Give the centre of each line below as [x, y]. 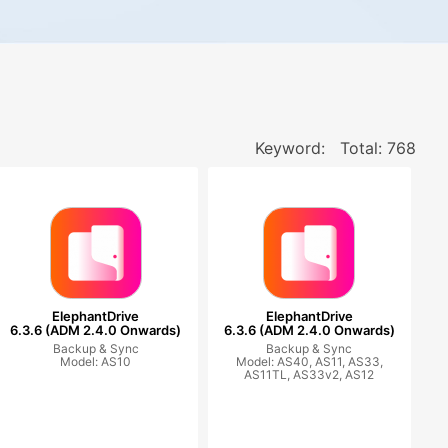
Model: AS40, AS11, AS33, [309, 361]
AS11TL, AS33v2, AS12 [309, 374]
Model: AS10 [96, 361]
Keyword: [292, 148]
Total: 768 [377, 148]
